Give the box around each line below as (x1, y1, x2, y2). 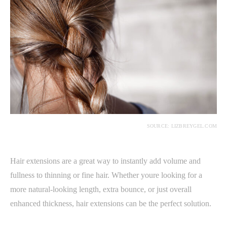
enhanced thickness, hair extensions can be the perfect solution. (10, 199, 211, 208)
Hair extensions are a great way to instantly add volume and (10, 156, 201, 165)
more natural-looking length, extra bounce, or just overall (10, 184, 192, 194)
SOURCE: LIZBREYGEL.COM (146, 123, 217, 129)
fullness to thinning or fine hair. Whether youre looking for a (10, 170, 202, 179)
